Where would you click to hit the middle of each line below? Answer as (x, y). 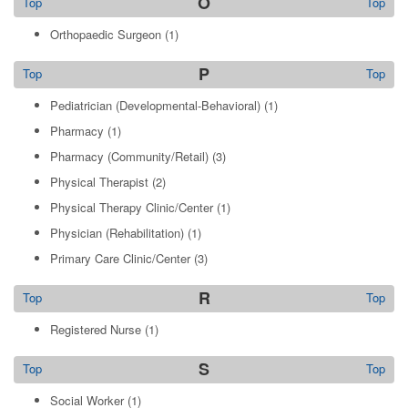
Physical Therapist (99, 182)
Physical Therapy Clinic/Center (132, 207)
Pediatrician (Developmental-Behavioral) (155, 105)
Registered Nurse (96, 329)
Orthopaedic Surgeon (106, 34)
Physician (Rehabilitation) (117, 233)
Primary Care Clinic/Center (120, 258)
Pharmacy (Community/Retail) (129, 156)
